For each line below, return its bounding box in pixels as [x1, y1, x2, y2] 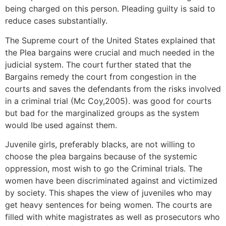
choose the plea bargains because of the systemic [5, 151, 197, 162]
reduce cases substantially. [5, 16, 107, 26]
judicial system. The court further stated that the [5, 59, 191, 70]
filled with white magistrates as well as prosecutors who [5, 212, 220, 222]
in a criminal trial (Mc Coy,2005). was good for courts [5, 95, 211, 106]
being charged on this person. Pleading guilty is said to [5, 4, 215, 14]
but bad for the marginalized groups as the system [5, 107, 199, 118]
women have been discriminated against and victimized [5, 176, 217, 186]
